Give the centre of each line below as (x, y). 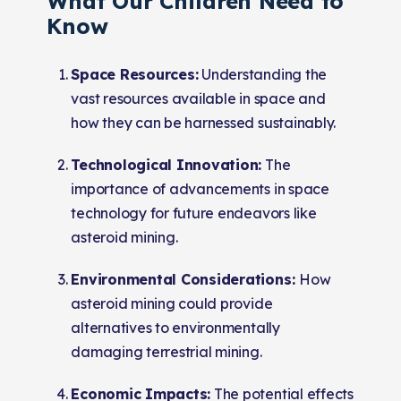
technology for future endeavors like (194, 213)
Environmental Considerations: (185, 279)
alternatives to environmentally (175, 327)
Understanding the (263, 74)
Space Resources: (135, 74)
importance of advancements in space (200, 188)
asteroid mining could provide (172, 303)
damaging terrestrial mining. (166, 351)
